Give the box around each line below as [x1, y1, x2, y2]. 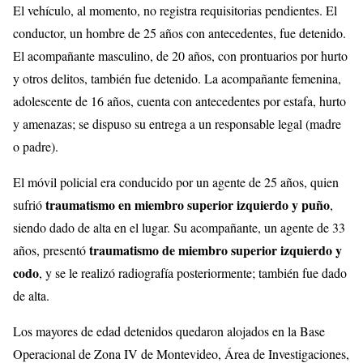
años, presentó [13, 241, 89, 258]
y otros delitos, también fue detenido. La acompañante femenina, [13, 69, 341, 87]
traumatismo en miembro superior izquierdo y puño [45, 194, 330, 214]
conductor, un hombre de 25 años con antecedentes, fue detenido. [13, 23, 346, 41]
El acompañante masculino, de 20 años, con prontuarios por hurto [13, 46, 348, 64]
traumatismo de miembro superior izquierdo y [89, 240, 342, 259]
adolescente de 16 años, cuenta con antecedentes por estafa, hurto [13, 92, 346, 109]
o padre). [13, 137, 58, 155]
